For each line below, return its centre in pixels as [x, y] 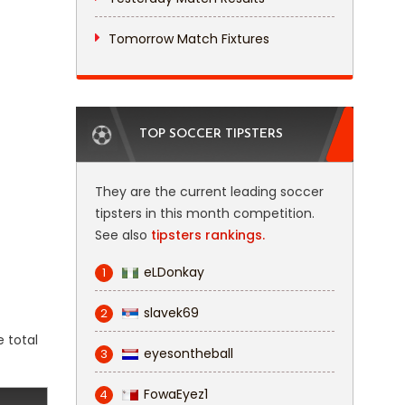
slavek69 [171, 313]
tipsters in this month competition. [204, 213]
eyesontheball [188, 353]
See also [122, 235]
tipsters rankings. [207, 235]
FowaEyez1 [175, 394]
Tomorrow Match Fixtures [188, 39]
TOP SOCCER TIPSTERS [211, 134]
